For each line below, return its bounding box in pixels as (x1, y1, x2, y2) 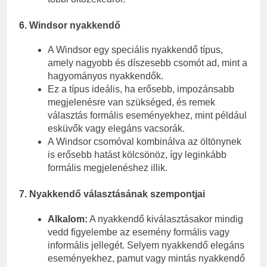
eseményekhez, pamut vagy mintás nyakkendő (48, 253, 245, 263)
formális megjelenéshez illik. (48, 163, 167, 173)
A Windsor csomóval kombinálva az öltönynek (48, 136, 241, 147)
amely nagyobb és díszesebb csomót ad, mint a (48, 58, 247, 69)
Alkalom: (48, 213, 88, 224)
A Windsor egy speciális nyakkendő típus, (48, 45, 223, 55)
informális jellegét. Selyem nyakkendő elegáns (48, 240, 244, 250)
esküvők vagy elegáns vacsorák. (48, 123, 185, 134)
